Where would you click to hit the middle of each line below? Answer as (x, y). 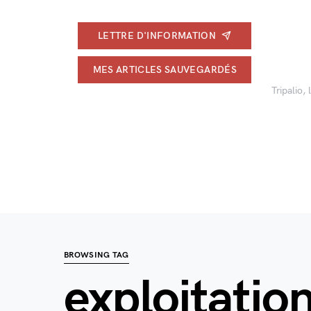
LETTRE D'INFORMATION (157, 35)
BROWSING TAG (96, 255)
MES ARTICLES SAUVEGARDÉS (165, 69)
